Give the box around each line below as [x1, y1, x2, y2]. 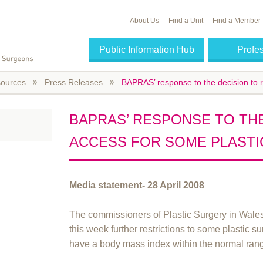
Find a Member [213, 16, 261, 25]
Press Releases [45, 77, 103, 87]
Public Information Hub [99, 45, 195, 55]
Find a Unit [168, 16, 203, 25]
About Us [130, 16, 159, 25]
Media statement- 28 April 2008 [69, 180, 205, 190]
